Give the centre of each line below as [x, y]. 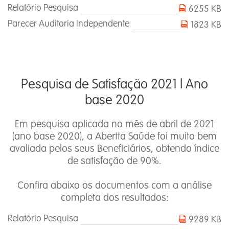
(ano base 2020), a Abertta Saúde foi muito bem [114, 137]
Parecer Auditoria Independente [68, 24]
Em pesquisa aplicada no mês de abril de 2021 [114, 124]
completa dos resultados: [114, 198]
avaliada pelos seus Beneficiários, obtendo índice [114, 149]
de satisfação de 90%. [114, 161]
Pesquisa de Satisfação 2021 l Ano [114, 84]
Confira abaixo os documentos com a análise [114, 186]
